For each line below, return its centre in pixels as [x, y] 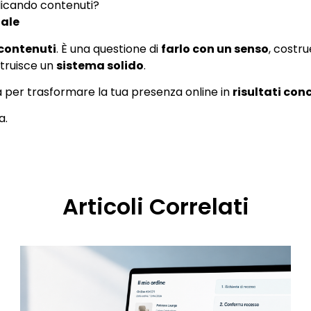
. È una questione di [109, 49]
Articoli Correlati [155, 207]
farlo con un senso [215, 49]
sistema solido [100, 65]
